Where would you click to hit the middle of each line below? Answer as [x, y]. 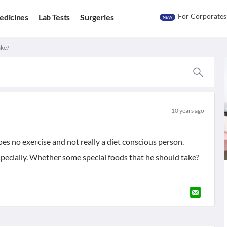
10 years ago [187, 111]
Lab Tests [54, 17]
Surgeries [97, 17]
